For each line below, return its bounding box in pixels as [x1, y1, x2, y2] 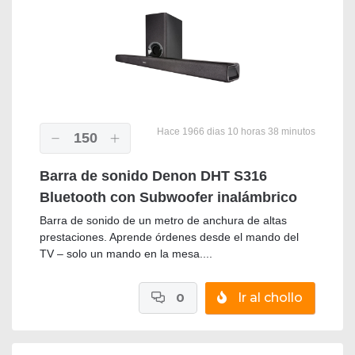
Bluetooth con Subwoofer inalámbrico [40, 189, 297, 206]
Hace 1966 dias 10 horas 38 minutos [155, 126, 315, 138]
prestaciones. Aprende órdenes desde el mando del [40, 231, 299, 244]
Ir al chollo [235, 290, 303, 306]
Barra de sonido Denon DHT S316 [40, 168, 267, 185]
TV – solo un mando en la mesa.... [40, 247, 212, 261]
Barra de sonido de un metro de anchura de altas [40, 214, 287, 227]
